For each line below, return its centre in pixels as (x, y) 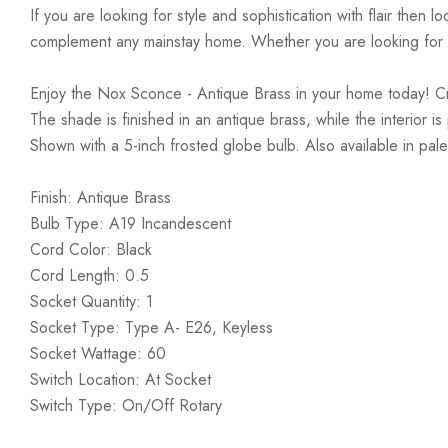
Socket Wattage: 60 (98, 353)
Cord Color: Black (91, 249)
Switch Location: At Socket (120, 379)
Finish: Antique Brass (100, 197)
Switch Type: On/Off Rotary (126, 405)
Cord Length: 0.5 (89, 275)
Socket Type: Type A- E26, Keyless (151, 327)
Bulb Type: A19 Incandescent (130, 223)
